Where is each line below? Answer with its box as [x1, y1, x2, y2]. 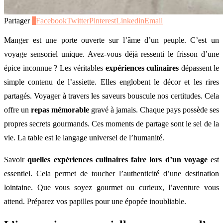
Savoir [4, 155, 28, 164]
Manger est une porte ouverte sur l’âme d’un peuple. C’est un [4, 35, 219, 44]
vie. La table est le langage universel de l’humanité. [4, 133, 164, 142]
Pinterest [89, 16, 116, 25]
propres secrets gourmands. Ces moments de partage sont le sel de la [4, 119, 219, 128]
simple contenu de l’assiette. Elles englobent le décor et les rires [4, 77, 219, 86]
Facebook [36, 16, 67, 25]
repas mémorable [31, 105, 89, 114]
